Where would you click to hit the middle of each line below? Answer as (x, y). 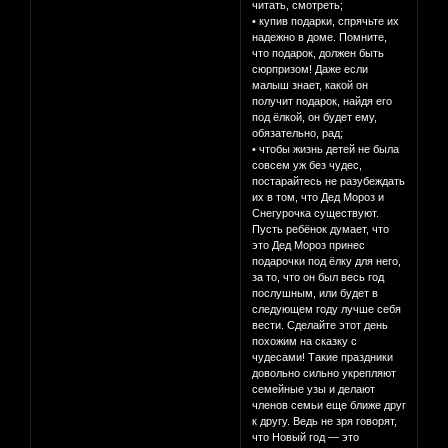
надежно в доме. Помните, (320, 37)
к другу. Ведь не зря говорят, (325, 421)
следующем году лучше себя (327, 309)
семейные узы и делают (314, 389)
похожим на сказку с (305, 341)
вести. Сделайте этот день (320, 325)
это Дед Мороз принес (309, 245)
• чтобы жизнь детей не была (326, 149)
